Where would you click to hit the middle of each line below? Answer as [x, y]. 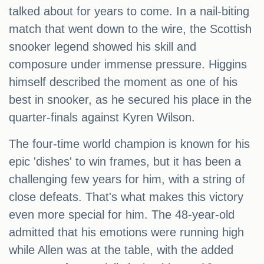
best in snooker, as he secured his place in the [130, 100]
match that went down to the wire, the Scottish [130, 29]
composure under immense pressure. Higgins [128, 65]
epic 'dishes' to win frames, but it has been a [125, 162]
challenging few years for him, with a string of [127, 179]
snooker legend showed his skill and [103, 47]
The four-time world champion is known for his [129, 144]
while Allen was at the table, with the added [121, 250]
